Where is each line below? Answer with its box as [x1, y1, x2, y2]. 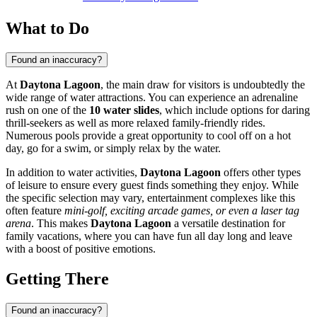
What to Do [6, 18, 89, 38]
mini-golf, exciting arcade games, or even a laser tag [64, 204, 299, 217]
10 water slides [89, 103, 159, 116]
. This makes [31, 217, 91, 229]
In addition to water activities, [6, 166, 140, 178]
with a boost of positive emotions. [6, 242, 156, 255]
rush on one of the [6, 103, 89, 116]
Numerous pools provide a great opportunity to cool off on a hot [6, 129, 291, 142]
